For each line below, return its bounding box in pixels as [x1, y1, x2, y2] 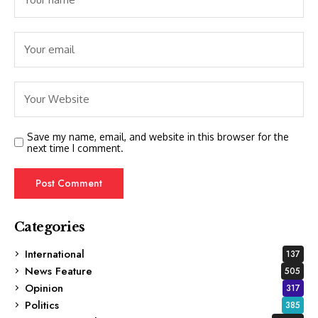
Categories [14, 219, 85, 235]
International [25, 246, 84, 262]
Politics [25, 297, 59, 313]
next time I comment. [27, 141, 124, 154]
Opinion [25, 280, 63, 296]
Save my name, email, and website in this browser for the [27, 130, 289, 143]
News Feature [25, 263, 92, 279]
